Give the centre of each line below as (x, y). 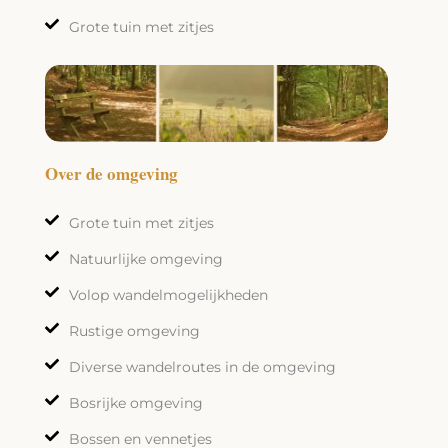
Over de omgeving (111, 173)
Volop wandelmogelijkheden (168, 294)
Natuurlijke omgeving (145, 258)
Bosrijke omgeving (135, 402)
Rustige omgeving (134, 330)
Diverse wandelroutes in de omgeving (202, 366)
